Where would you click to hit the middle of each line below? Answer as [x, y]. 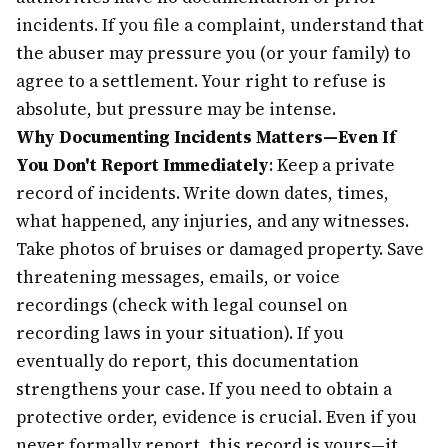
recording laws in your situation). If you [180, 333]
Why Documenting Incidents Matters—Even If [206, 137]
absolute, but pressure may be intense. [176, 109]
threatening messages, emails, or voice [178, 277]
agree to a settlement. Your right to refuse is [201, 81]
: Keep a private [332, 165]
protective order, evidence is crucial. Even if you [216, 417]
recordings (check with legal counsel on [182, 305]
